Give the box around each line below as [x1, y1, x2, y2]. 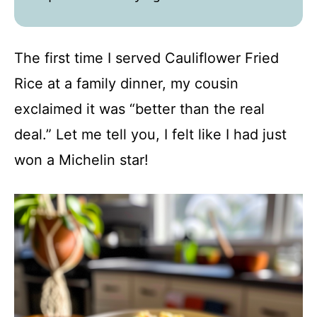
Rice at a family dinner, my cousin [14, 74, 238, 92]
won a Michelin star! [14, 151, 149, 168]
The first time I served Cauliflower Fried [14, 49, 279, 67]
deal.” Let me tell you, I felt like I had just [14, 125, 287, 143]
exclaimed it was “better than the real [14, 100, 265, 117]
